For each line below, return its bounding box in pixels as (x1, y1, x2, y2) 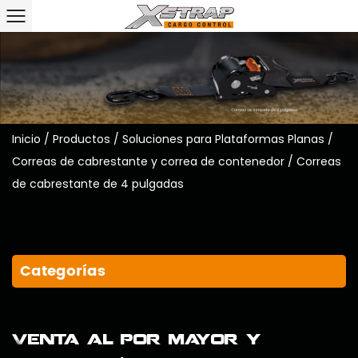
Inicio (12, 131, 41, 148)
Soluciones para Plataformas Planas (122, 131, 324, 148)
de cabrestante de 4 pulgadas (12, 176, 184, 193)
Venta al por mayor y (12, 329, 261, 348)
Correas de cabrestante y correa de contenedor (12, 153, 284, 170)
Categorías (20, 260, 105, 284)
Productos (53, 131, 110, 148)
